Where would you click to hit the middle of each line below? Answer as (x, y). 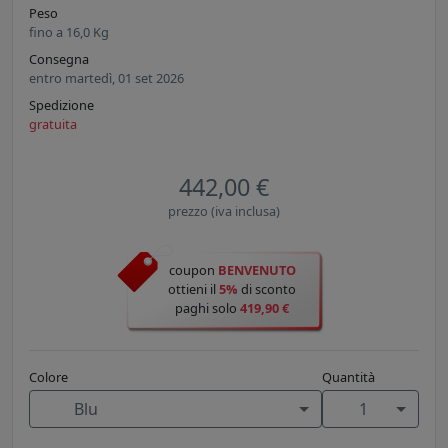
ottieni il (193, 289)
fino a (47, 32)
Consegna (59, 59)
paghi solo (207, 308)
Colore (48, 377)
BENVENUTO (256, 270)
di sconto (267, 289)
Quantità (348, 377)
